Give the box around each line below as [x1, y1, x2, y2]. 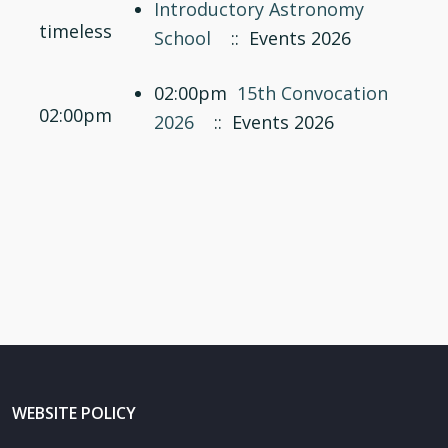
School [153, 26, 211, 50]
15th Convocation [236, 81, 388, 105]
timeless [38, 19, 112, 43]
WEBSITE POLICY [12, 402, 136, 424]
